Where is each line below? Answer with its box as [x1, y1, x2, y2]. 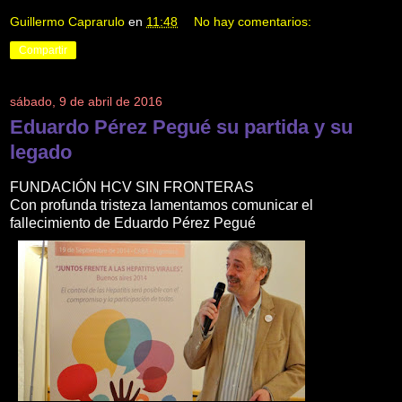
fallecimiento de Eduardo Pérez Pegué [10, 215, 256, 232]
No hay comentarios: [194, 14, 312, 30]
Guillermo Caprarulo [10, 14, 125, 30]
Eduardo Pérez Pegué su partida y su [10, 116, 353, 139]
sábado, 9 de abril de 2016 [10, 94, 162, 109]
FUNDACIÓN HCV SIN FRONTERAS [10, 179, 254, 196]
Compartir [19, 44, 67, 57]
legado [10, 141, 72, 164]
